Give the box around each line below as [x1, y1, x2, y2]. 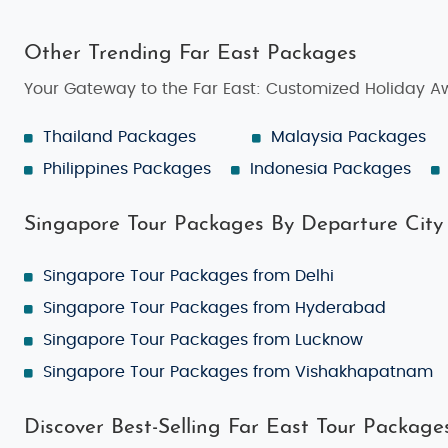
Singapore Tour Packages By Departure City [24, 213, 443, 235]
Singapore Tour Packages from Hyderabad [43, 299, 386, 316]
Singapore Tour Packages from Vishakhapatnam [43, 363, 433, 380]
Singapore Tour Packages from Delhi [43, 267, 334, 284]
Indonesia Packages [250, 160, 411, 177]
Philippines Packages [43, 160, 211, 177]
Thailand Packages [43, 128, 196, 145]
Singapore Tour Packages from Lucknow [43, 331, 363, 348]
